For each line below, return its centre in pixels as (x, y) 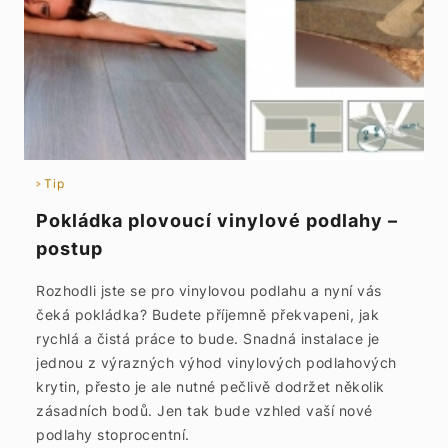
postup (69, 248)
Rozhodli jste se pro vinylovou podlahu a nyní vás (209, 290)
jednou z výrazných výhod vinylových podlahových (216, 362)
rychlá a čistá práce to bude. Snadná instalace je (208, 338)
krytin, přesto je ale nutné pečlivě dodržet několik (210, 386)
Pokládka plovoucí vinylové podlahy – (217, 220)
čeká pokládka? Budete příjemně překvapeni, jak (207, 314)
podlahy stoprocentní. (113, 434)
